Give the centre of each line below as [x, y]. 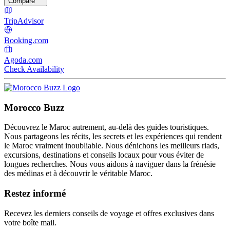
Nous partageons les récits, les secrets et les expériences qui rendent [113, 137]
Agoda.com [23, 60]
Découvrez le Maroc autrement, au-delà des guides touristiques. [107, 127]
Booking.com [26, 40]
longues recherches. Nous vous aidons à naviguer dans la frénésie [110, 164]
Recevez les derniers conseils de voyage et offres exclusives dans [109, 213]
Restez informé [35, 194]
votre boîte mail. [30, 222]
